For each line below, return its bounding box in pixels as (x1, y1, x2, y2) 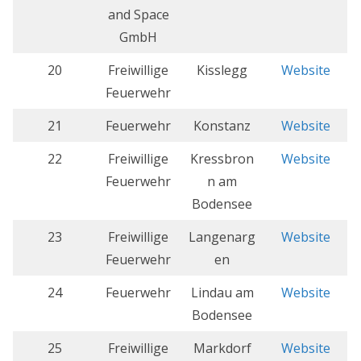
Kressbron (190, 150, 254, 168)
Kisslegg (197, 61, 247, 80)
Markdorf (193, 339, 251, 358)
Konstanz (193, 117, 251, 135)
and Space (107, 6, 169, 24)
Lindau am (190, 284, 254, 302)
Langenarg (189, 228, 255, 247)
